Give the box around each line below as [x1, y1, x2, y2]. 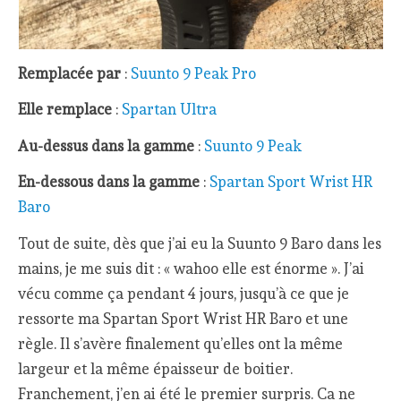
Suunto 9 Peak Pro [131, 64, 257, 82]
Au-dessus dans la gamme [18, 136, 195, 155]
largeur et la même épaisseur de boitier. [18, 360, 294, 379]
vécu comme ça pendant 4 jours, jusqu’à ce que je [18, 285, 350, 303]
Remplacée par [18, 64, 122, 82]
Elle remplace [18, 100, 116, 119]
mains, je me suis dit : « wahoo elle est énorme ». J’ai [18, 260, 365, 278]
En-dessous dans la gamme [18, 173, 200, 192]
